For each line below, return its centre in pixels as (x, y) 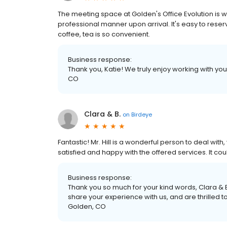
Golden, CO (87, 206)
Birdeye (142, 114)
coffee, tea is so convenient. (104, 34)
